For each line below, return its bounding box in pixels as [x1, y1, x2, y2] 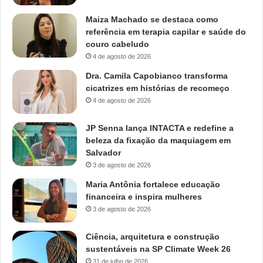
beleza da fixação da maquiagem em [86, 135, 231, 145]
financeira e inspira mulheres [86, 191, 202, 201]
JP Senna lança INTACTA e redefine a [86, 123, 234, 133]
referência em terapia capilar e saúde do [86, 26, 246, 36]
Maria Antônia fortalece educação [86, 179, 220, 189]
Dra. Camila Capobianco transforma [86, 70, 228, 80]
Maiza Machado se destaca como [86, 14, 218, 24]
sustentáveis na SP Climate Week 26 [86, 244, 231, 254]
